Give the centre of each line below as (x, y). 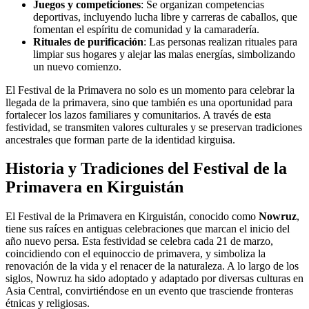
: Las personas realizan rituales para (220, 41)
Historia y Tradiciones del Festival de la (146, 169)
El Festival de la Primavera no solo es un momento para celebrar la (150, 90)
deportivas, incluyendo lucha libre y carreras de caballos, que (165, 17)
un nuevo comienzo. (77, 66)
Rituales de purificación (88, 41)
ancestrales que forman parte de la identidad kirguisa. (120, 139)
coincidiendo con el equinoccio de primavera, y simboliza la (136, 254)
